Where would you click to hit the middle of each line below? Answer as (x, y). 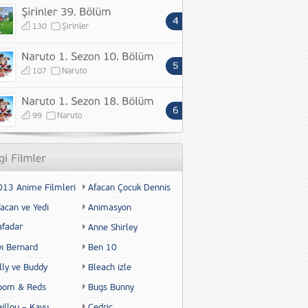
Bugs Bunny (111, 287)
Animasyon (110, 208)
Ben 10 (102, 247)
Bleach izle (110, 267)
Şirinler (75, 26)
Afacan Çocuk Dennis (129, 188)
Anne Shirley (113, 228)
